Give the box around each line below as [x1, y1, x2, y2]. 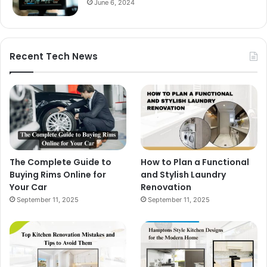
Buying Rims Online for [10, 168, 106, 181]
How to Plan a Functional [141, 156, 250, 168]
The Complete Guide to [10, 156, 111, 168]
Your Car [10, 181, 47, 193]
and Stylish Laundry [141, 168, 226, 181]
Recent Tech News [10, 49, 98, 63]
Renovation [141, 181, 192, 193]
